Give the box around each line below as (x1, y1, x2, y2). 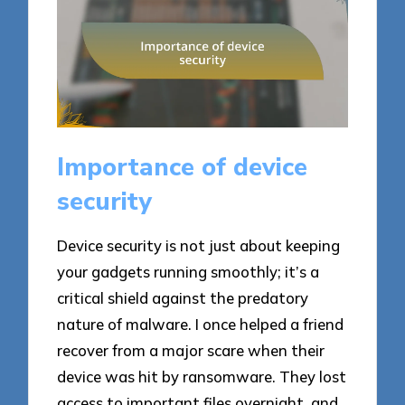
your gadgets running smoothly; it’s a (57, 262, 320, 282)
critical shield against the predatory (57, 288, 309, 308)
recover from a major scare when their (57, 341, 325, 361)
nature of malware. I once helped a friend (57, 315, 344, 334)
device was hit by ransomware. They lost (57, 367, 347, 387)
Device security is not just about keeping (57, 236, 341, 256)
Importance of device (57, 149, 308, 184)
